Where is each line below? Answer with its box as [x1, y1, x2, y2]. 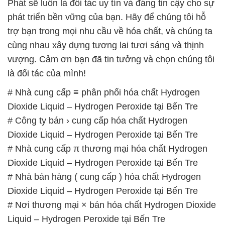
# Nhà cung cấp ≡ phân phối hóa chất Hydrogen [8, 26, 200, 36]
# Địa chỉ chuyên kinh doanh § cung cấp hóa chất [8, 166, 205, 177]
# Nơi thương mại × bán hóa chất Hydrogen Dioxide [8, 138, 216, 149]
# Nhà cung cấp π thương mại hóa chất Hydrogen [8, 82, 207, 92]
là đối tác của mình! [8, 7, 86, 17]
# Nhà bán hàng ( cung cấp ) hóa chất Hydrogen [8, 110, 201, 121]
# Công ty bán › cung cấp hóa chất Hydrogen [8, 54, 187, 64]
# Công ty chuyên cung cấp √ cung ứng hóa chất [8, 208, 202, 219]
